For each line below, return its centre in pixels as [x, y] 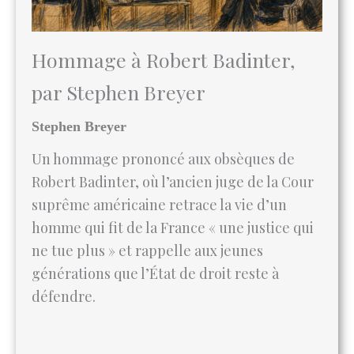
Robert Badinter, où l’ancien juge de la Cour [173, 123]
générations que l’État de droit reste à [155, 215]
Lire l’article [83, 314]
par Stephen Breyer [119, 33]
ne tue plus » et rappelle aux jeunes [147, 192]
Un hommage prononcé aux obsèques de [163, 100]
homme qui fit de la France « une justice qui [173, 169]
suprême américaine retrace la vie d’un [159, 146]
